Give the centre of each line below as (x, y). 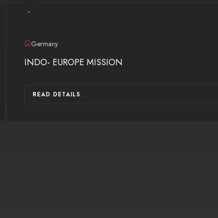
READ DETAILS (56, 94)
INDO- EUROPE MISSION (73, 62)
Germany (45, 44)
